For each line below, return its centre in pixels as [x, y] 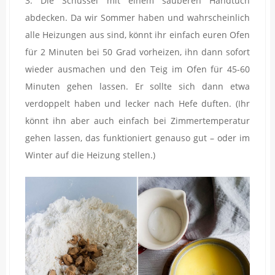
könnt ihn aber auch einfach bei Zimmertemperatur [137, 120]
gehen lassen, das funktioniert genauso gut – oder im [137, 137]
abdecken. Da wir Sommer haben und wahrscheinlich [137, 17]
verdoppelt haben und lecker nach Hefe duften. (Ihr [137, 103]
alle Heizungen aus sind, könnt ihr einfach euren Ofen [137, 34]
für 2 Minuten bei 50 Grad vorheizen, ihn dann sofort [137, 52]
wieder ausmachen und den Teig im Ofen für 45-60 [137, 69]
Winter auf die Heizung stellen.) [90, 155]
